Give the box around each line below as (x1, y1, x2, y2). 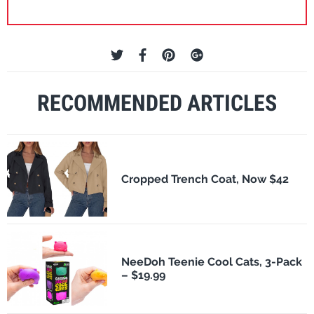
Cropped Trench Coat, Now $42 (121, 172, 289, 186)
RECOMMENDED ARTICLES (37, 89, 277, 116)
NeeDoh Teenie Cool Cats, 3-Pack (121, 255, 302, 269)
